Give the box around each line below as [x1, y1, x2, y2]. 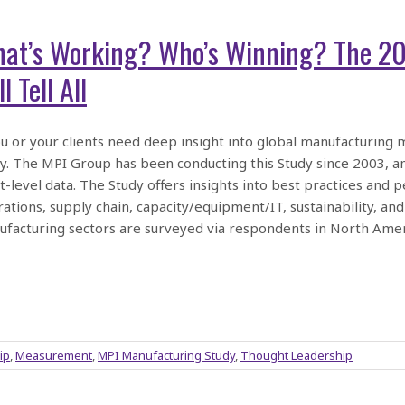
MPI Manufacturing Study [98, 347, 235, 363]
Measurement [15, 347, 92, 363]
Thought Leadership [240, 347, 353, 363]
